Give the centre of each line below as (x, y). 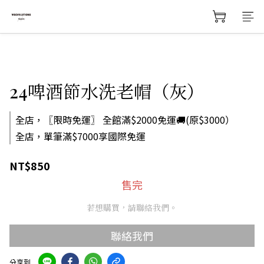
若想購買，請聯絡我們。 (132, 208)
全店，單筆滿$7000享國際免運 (80, 136)
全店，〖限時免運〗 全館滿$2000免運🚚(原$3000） (125, 120)
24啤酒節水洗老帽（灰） (107, 91)
